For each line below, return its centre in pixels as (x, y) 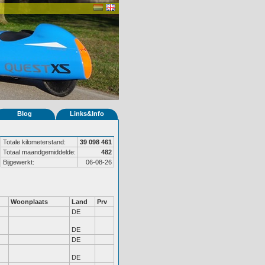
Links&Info (87, 114)
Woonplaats (29, 202)
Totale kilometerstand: (34, 142)
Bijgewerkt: (19, 162)
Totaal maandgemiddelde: (39, 152)
